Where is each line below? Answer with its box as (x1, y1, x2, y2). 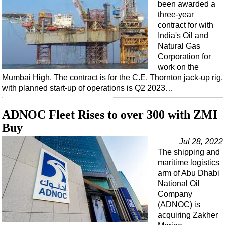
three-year (158, 10, 194, 19)
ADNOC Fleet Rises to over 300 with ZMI (2, 108, 217, 122)
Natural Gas (158, 42, 200, 51)
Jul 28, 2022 (179, 137, 223, 146)
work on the (158, 63, 199, 72)
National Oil (158, 179, 200, 188)
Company (158, 190, 192, 199)
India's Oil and (158, 31, 208, 40)
